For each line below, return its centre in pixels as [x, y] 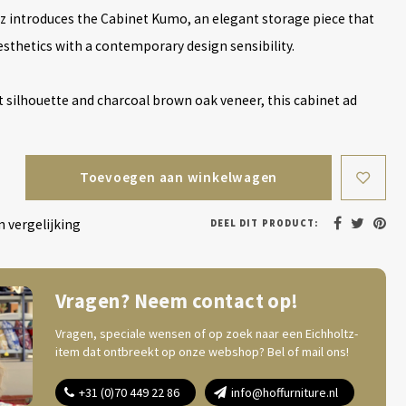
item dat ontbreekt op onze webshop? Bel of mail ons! [202, 352]
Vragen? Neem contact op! [177, 301]
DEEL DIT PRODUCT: [264, 223]
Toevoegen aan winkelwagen [179, 177]
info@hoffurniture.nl [285, 392]
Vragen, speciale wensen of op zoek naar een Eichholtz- [207, 333]
